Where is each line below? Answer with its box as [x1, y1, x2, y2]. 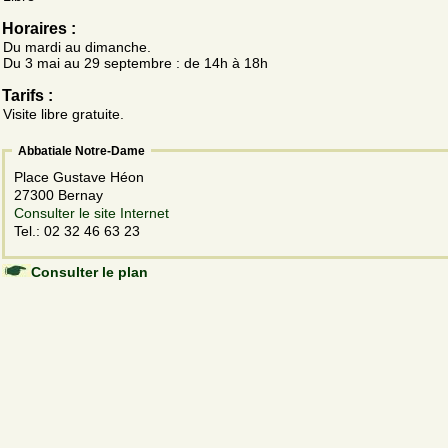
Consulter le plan [31, 263, 148, 280]
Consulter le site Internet [14, 204, 169, 221]
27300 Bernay [14, 186, 107, 203]
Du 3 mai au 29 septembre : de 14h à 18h [3, 54, 268, 71]
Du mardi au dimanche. [3, 38, 151, 55]
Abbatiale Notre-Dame [18, 143, 145, 158]
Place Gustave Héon [14, 168, 148, 185]
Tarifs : [2, 86, 53, 104]
